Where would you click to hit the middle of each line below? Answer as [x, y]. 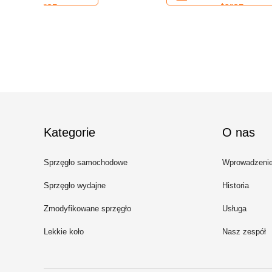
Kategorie [70, 132]
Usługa [234, 209]
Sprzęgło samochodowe [86, 162]
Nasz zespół [244, 232]
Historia [236, 185]
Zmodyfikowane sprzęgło [87, 209]
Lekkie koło [64, 232]
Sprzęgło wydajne [75, 185]
